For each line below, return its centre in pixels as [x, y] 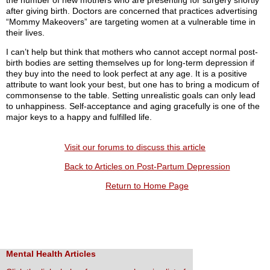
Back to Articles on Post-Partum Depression [147, 167]
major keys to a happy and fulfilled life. [79, 117]
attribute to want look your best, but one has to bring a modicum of [133, 85]
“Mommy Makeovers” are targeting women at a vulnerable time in [131, 22]
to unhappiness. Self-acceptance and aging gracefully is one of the [133, 106]
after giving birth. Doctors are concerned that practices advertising [132, 11]
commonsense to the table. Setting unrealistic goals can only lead [131, 96]
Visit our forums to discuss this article [135, 147]
